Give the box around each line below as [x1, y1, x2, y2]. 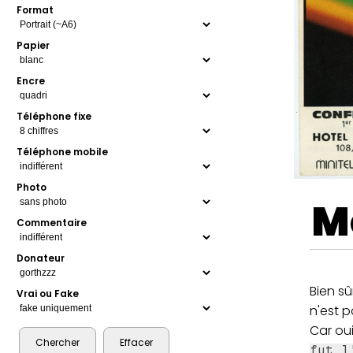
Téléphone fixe [17, 110, 92, 124]
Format [17, 3, 54, 17]
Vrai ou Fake [17, 287, 80, 301]
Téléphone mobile [17, 145, 109, 159]
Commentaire [17, 216, 87, 230]
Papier [17, 39, 50, 53]
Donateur [17, 251, 65, 266]
